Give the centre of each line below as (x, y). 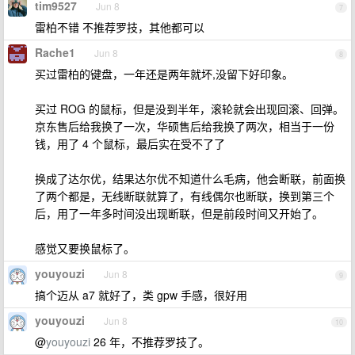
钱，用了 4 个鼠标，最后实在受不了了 (130, 143)
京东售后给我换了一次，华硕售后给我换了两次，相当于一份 (185, 126)
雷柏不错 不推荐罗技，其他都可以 (120, 27)
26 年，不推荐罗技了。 (150, 342)
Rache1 (55, 52)
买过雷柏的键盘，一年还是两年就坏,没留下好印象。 (164, 74)
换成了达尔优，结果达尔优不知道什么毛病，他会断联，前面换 (190, 178)
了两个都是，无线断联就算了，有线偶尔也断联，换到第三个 (185, 196)
